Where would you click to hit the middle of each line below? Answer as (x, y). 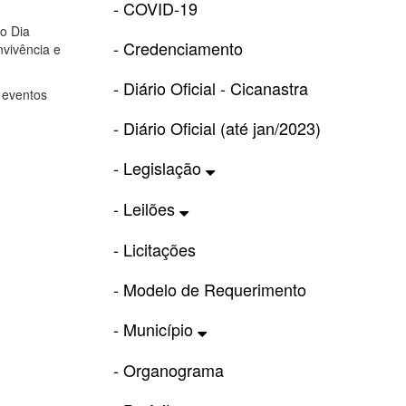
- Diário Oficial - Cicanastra (210, 87)
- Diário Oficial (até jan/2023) (217, 127)
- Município (155, 329)
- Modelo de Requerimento (209, 289)
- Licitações (154, 249)
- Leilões (146, 208)
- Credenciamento (178, 48)
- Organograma (168, 369)
